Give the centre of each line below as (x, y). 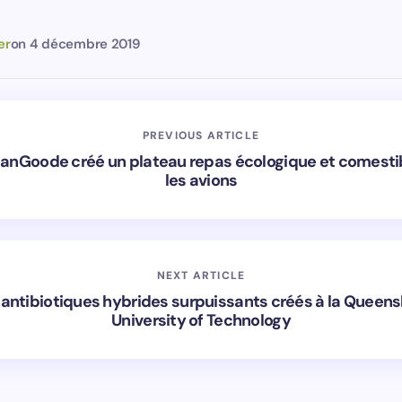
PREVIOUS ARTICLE (201, 135)
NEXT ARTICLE (201, 275)
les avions (201, 180)
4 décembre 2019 (84, 44)
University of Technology (201, 320)
